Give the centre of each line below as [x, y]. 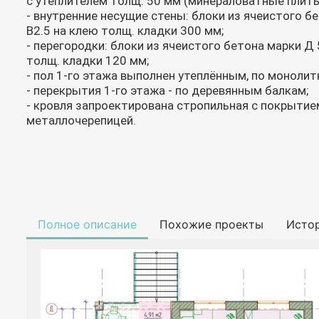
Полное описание [87, 224]
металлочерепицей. [81, 120]
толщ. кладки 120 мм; [88, 60]
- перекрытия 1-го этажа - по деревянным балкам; [167, 90]
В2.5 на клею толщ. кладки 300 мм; [125, 30]
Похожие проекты [211, 224]
